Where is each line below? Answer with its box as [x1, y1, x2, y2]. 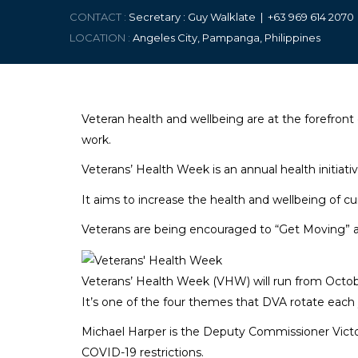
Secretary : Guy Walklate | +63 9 [129, 10, 295, 23]
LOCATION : [70, 31, 133, 44]
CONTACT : [70, 10, 129, 23]
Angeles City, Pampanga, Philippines [133, 31, 323, 44]
